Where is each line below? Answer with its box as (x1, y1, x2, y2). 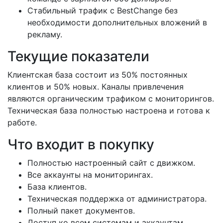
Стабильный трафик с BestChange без (27, 5, 178, 15)
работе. (7, 117, 37, 127)
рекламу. (27, 29, 62, 39)
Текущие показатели (7, 47, 149, 65)
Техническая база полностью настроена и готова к (7, 105, 210, 115)
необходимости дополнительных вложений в (27, 17, 207, 27)
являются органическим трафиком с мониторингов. (7, 93, 214, 104)
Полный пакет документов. (27, 205, 135, 216)
